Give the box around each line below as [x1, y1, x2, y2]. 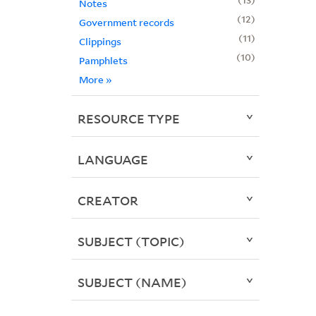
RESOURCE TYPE [77, 110, 180, 128]
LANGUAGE [77, 151, 148, 169]
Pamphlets [78, 54, 128, 68]
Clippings [78, 35, 121, 49]
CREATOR [77, 192, 138, 209]
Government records [78, 16, 174, 30]
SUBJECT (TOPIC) [77, 233, 185, 250]
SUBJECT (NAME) [77, 274, 187, 291]
